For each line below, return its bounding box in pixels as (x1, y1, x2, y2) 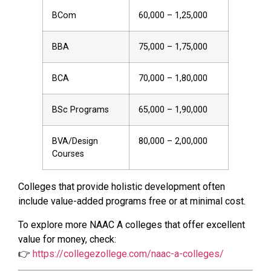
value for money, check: (18, 233, 116, 245)
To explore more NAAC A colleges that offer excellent (18, 218, 245, 230)
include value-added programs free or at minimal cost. (18, 195, 246, 207)
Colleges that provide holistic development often (18, 181, 225, 193)
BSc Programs (52, 105, 109, 116)
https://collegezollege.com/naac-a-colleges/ (33, 247, 224, 260)
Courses (52, 149, 84, 160)
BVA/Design (52, 136, 98, 147)
